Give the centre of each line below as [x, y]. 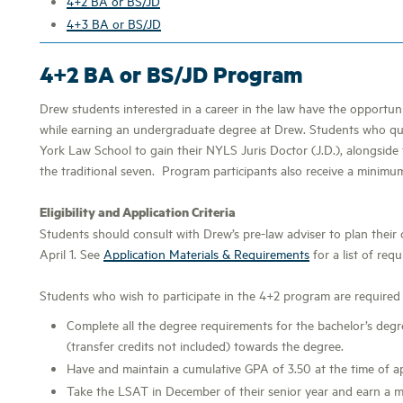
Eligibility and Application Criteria [138, 211]
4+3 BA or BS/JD [114, 23]
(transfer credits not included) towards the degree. [205, 345]
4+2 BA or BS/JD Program [171, 74]
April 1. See [72, 253]
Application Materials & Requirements [206, 253]
